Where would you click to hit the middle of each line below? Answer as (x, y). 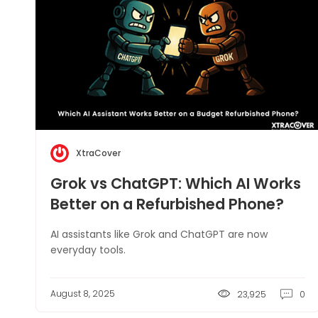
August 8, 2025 (83, 294)
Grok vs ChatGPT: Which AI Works (176, 183)
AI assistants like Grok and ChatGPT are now (159, 234)
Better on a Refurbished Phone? (167, 204)
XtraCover (98, 153)
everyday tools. (88, 250)
